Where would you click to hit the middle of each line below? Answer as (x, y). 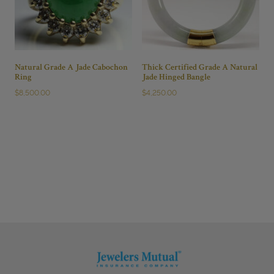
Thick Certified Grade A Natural (200, 68)
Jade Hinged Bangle (176, 77)
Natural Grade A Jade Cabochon (71, 68)
